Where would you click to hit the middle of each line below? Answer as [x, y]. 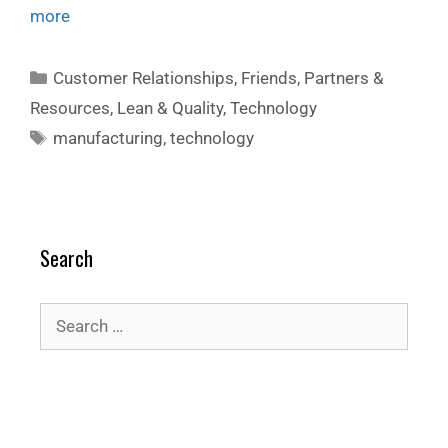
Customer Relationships [144, 78]
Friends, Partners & [313, 78]
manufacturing [108, 138]
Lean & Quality [170, 108]
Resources [70, 108]
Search [66, 258]
